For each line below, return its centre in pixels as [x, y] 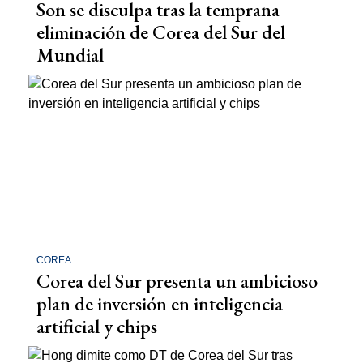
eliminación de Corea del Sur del [161, 32]
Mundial [70, 54]
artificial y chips [97, 327]
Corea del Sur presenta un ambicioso [177, 281]
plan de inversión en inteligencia [160, 304]
